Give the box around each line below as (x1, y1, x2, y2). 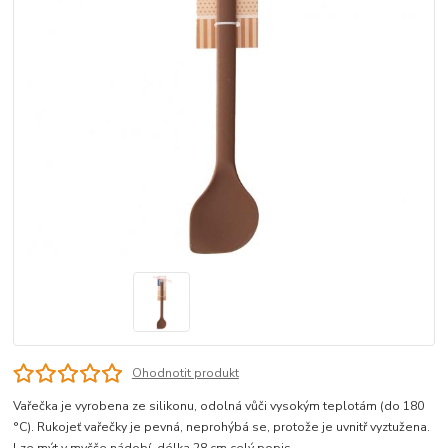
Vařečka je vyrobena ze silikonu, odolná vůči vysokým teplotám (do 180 (13, 398, 425, 415)
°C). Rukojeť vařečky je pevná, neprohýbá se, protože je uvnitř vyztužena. (13, 419, 431, 436)
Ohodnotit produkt (131, 365, 239, 382)
